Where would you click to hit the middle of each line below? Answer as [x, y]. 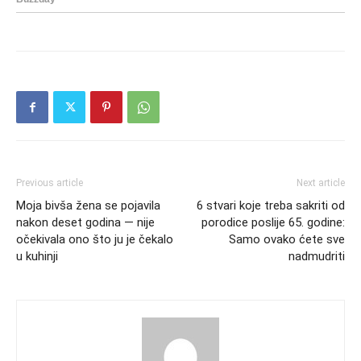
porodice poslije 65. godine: [273, 223]
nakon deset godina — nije [85, 223]
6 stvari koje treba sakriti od [271, 206]
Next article [321, 183]
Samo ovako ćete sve [287, 240]
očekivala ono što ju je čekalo [95, 240]
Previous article [50, 183]
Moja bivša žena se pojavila [88, 206]
